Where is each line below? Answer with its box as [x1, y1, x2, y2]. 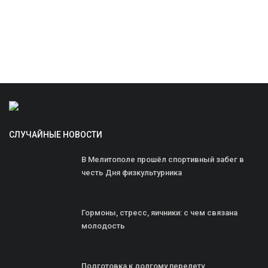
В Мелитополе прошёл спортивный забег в [81, 155, 244, 165]
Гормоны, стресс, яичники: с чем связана [81, 208, 237, 218]
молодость [81, 221, 125, 231]
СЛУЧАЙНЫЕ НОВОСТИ [9, 130, 102, 140]
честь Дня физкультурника [81, 168, 182, 178]
